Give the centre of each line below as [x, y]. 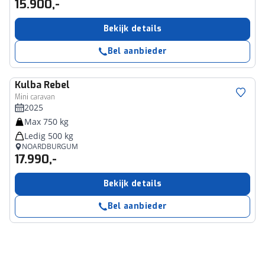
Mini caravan [35, 97]
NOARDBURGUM [50, 146]
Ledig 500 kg [49, 136]
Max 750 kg [46, 122]
